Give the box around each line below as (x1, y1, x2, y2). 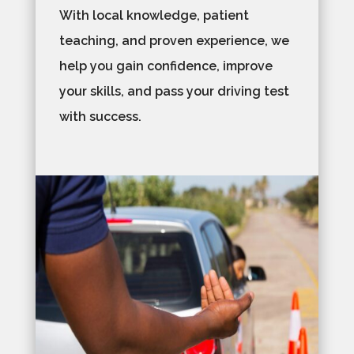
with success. (58, 109, 141, 125)
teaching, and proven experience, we (58, 33, 289, 49)
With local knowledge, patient (58, 8, 249, 24)
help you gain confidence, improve (58, 58, 273, 74)
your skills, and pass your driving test (58, 84, 289, 100)
